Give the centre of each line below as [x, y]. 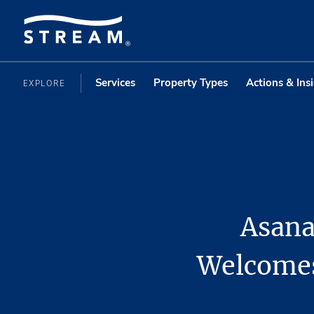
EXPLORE [46, 83]
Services [115, 82]
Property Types [190, 82]
